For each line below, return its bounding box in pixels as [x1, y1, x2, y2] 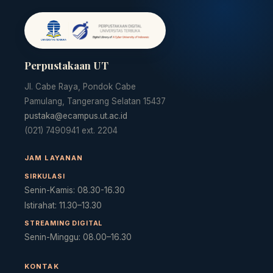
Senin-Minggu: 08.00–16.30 [24, 232, 132, 242]
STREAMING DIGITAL [24, 219, 103, 227]
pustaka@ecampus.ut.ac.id [24, 111, 127, 121]
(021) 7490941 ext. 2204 [24, 126, 118, 135]
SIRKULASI [24, 172, 65, 180]
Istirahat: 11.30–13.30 [24, 200, 102, 210]
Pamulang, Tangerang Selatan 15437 [24, 96, 166, 106]
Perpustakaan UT [24, 58, 108, 72]
